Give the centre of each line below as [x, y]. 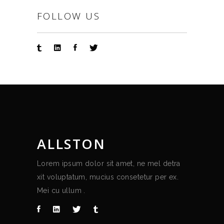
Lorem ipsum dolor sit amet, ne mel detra [109, 163]
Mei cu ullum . [61, 190]
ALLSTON [71, 143]
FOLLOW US [69, 16]
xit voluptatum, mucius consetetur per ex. [108, 177]
